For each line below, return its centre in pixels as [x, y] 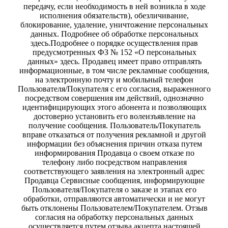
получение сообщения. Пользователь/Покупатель [114, 125]
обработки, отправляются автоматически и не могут [114, 198]
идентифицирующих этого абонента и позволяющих [114, 107]
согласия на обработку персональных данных [114, 217]
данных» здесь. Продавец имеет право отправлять [114, 61]
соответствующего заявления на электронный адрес [114, 171]
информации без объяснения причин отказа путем [114, 144]
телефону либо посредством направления [114, 162]
